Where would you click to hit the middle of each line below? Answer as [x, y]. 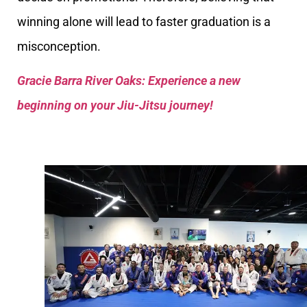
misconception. [59, 46]
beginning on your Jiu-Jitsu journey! [115, 106]
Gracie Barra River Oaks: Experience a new [129, 81]
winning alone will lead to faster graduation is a [144, 21]
